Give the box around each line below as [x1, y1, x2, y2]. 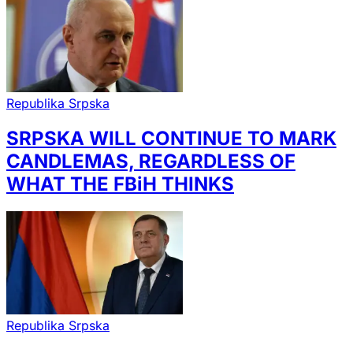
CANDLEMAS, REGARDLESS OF [6, 150, 295, 173]
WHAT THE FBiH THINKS [6, 173, 234, 196]
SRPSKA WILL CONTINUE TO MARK [6, 127, 336, 150]
